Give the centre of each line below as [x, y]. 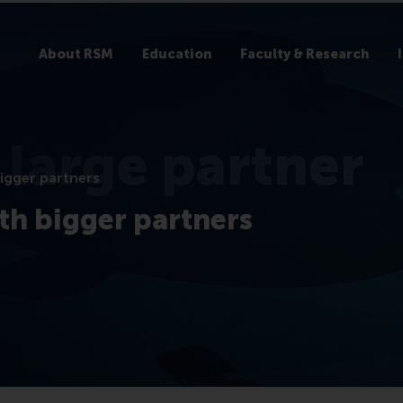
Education [176, 54]
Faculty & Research [304, 54]
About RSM [76, 54]
